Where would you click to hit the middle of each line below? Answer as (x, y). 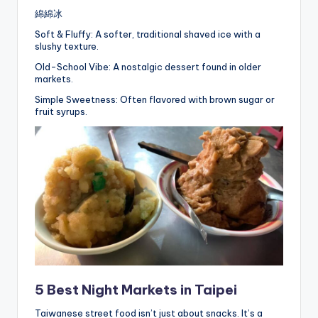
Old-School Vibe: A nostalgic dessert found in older (148, 66)
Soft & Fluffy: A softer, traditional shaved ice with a (148, 34)
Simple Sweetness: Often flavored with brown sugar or (155, 99)
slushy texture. (67, 46)
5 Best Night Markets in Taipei (136, 289)
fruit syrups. (61, 111)
